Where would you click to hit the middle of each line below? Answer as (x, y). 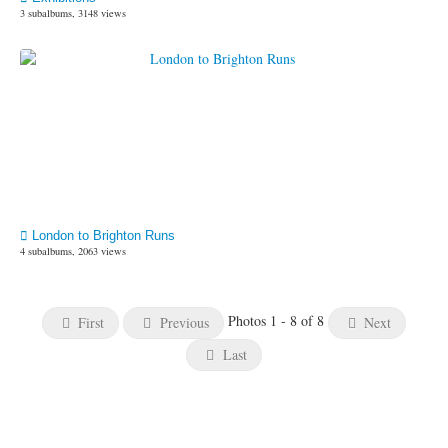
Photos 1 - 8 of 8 (277, 321)
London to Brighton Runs (101, 236)
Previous (182, 322)
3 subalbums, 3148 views (73, 13)
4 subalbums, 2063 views (73, 251)
